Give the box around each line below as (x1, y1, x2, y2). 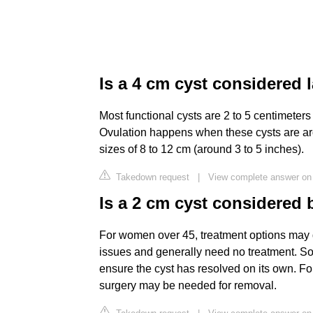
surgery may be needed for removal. (99, 279, 277, 291)
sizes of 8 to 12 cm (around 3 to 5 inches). (99, 143, 304, 155)
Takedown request (113, 171, 189, 182)
